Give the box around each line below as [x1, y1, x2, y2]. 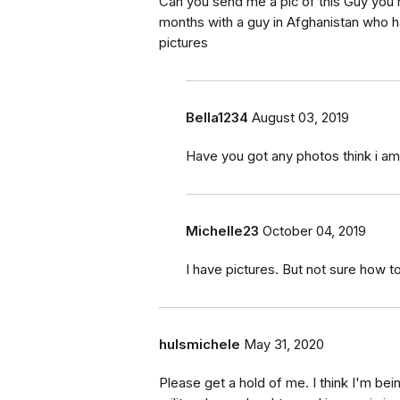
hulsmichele [159, 337, 240, 354]
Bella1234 [186, 110, 248, 127]
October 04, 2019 [262, 223, 366, 240]
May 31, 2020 [244, 337, 324, 354]
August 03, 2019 [252, 110, 349, 127]
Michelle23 [186, 223, 259, 240]
